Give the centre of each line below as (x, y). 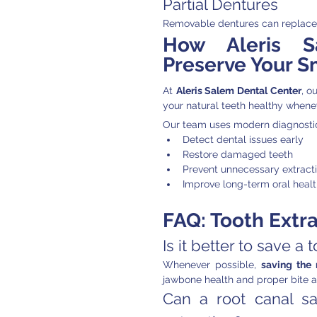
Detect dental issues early (243, 140)
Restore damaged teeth (238, 155)
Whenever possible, (212, 265)
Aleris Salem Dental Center (238, 91)
